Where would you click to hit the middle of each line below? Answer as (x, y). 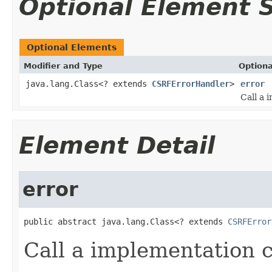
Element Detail (117, 145)
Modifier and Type (63, 66)
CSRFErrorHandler (191, 83)
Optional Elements (72, 47)
